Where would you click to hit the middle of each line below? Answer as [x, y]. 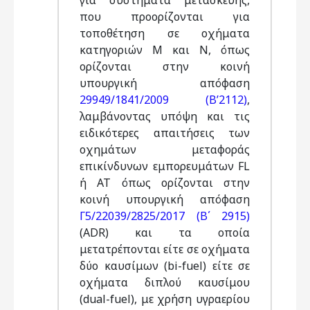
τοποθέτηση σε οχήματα [165, 33]
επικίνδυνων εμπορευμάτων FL [165, 166]
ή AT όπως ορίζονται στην [165, 183]
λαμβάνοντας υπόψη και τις [165, 116]
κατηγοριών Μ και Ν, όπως [165, 50]
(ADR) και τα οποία [165, 232]
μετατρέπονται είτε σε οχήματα [165, 249]
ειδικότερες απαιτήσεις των [165, 133]
